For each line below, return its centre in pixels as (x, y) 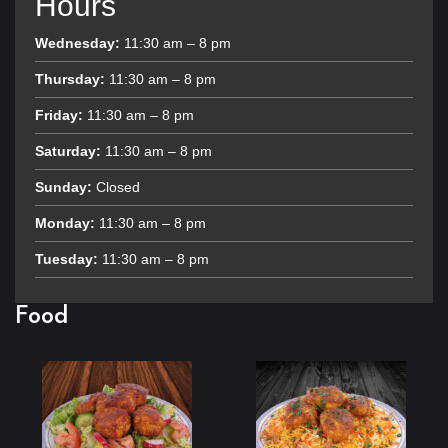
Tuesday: (66, 259)
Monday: (65, 223)
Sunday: (63, 187)
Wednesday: (77, 43)
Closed (116, 187)
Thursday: (70, 79)
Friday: (59, 115)
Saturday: (68, 151)
